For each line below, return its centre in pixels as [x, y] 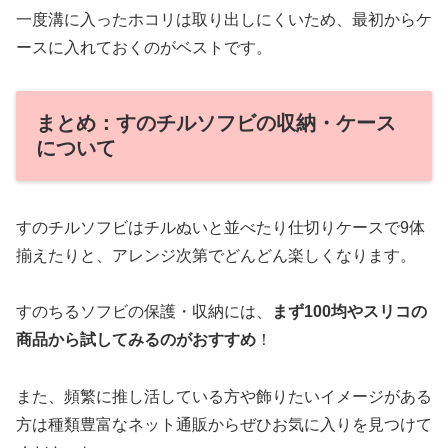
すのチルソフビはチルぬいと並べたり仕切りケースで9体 [220, 227]
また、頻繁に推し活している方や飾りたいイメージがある [224, 397]
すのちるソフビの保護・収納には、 [144, 312]
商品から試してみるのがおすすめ [136, 340]
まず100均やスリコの [349, 312]
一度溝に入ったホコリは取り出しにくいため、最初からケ [224, 20]
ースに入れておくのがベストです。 [144, 48]
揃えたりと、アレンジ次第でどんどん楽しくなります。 [216, 255]
